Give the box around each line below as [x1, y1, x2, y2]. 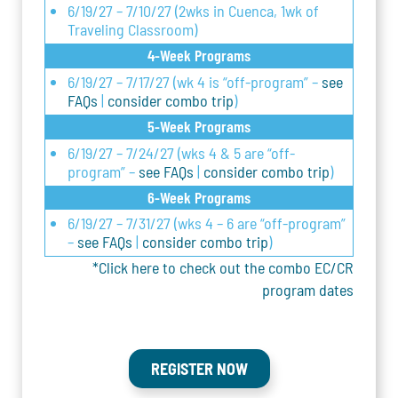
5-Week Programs [147, 116, 251, 137]
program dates [262, 280, 354, 300]
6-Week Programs [147, 187, 251, 208]
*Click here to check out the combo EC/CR [92, 258, 354, 278]
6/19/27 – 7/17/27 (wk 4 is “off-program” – [68, 72, 322, 92]
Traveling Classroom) [68, 20, 197, 40]
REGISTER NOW [150, 359, 248, 379]
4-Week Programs [147, 45, 251, 66]
